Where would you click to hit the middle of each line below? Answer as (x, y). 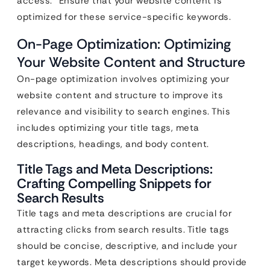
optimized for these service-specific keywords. (124, 17)
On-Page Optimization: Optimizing (124, 44)
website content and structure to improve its (120, 95)
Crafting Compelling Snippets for (114, 183)
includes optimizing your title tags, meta (108, 127)
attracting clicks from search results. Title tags (123, 229)
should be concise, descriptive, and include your (127, 246)
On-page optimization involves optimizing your (123, 79)
